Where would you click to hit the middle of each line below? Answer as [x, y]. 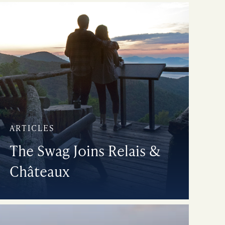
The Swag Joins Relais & [85, 150]
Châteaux [39, 171]
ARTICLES [32, 128]
